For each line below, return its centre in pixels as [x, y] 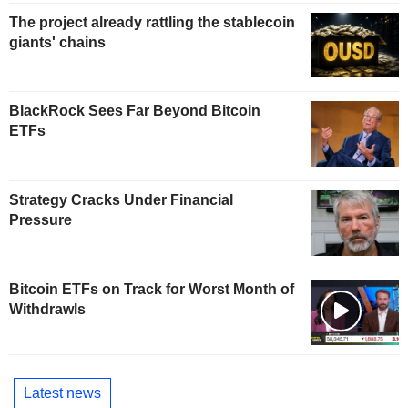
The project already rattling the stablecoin [152, 22]
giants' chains [57, 42]
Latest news [62, 393]
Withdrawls [47, 309]
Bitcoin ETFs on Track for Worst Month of [152, 289]
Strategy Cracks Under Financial [121, 200]
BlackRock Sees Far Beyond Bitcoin [135, 111]
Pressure [41, 220]
